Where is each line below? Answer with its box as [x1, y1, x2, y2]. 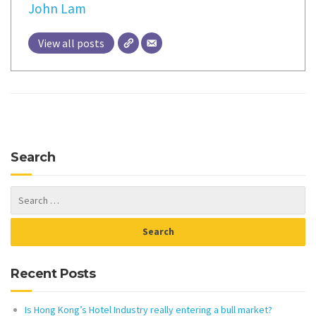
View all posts [38, 35, 104, 50]
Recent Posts [11, 265, 95, 281]
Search [11, 149, 55, 165]
